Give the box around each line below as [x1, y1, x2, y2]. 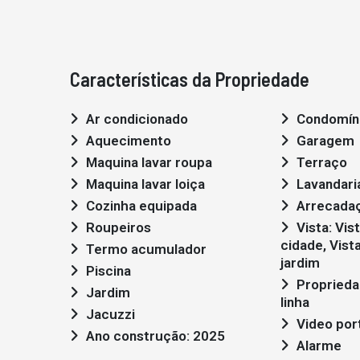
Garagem [297, 133, 354, 149]
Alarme [297, 337, 342, 354]
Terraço [297, 154, 347, 170]
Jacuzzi [86, 306, 135, 322]
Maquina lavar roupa [86, 154, 212, 170]
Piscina [86, 263, 131, 279]
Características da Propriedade [70, 67, 309, 91]
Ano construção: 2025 [86, 328, 225, 344]
